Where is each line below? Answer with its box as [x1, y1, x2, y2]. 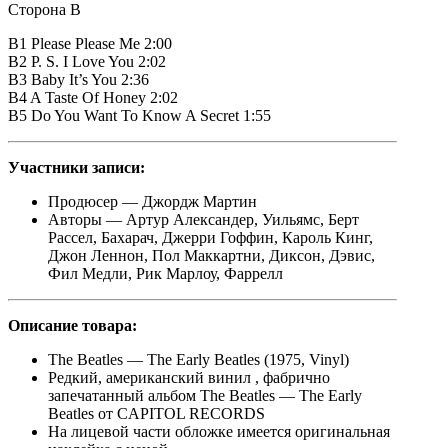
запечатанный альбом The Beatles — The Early [48, 387, 362, 405]
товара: [82, 317, 137, 335]
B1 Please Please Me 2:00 [8, 35, 172, 53]
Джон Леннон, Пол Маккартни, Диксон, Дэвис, [48, 247, 375, 265]
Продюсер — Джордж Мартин [48, 193, 257, 211]
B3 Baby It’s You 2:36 [8, 71, 149, 89]
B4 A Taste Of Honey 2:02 [8, 89, 178, 107]
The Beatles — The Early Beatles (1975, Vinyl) [48, 351, 349, 369]
